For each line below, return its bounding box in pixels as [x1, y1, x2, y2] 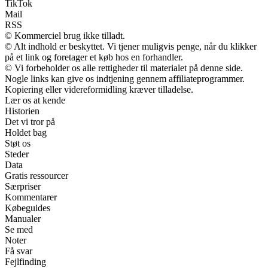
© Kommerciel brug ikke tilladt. [5, 31, 125, 41]
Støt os [5, 138, 31, 149]
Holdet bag [5, 127, 47, 138]
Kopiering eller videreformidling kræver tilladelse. [5, 84, 193, 95]
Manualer [5, 214, 41, 224]
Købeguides [5, 203, 50, 214]
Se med [5, 224, 33, 235]
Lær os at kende [5, 95, 65, 106]
